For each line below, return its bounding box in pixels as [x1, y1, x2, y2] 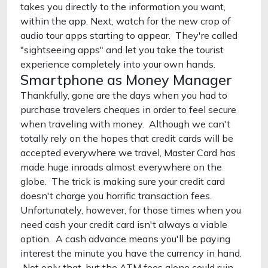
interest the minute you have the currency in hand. [20, 247, 242, 259]
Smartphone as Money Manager [20, 71, 232, 89]
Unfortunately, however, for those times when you [20, 204, 241, 216]
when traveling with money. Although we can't [20, 118, 230, 130]
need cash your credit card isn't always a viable [20, 218, 227, 230]
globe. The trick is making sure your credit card [20, 175, 225, 187]
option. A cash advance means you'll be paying [20, 233, 230, 245]
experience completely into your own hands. [20, 58, 215, 70]
